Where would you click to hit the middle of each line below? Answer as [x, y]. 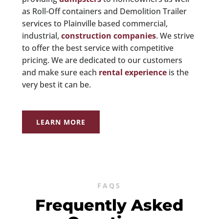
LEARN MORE [61, 122]
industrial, [41, 36]
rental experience [132, 73]
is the [177, 73]
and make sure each [60, 73]
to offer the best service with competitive [98, 48]
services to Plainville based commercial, [95, 24]
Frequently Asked [109, 205]
